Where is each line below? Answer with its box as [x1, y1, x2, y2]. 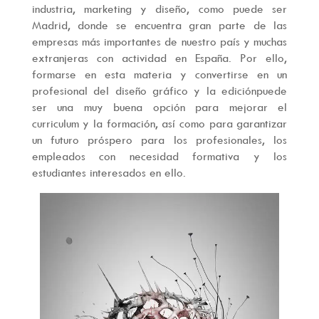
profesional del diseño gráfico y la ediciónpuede [31, 83, 288, 98]
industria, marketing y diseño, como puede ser [31, 1, 288, 16]
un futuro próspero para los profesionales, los [31, 132, 288, 147]
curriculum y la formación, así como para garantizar [31, 116, 288, 130]
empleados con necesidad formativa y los [31, 149, 288, 163]
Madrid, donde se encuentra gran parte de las [31, 18, 288, 32]
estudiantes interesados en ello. [31, 165, 186, 179]
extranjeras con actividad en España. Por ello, [31, 51, 288, 65]
